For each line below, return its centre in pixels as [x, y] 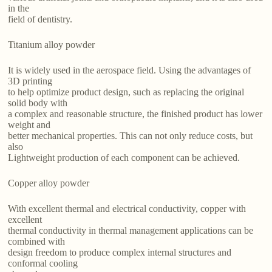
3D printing [30, 81]
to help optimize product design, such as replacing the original [126, 92]
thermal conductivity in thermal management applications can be [131, 231]
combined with [37, 242]
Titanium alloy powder [52, 45]
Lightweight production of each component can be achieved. [124, 158]
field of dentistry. [40, 19]
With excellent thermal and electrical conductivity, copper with [127, 209]
